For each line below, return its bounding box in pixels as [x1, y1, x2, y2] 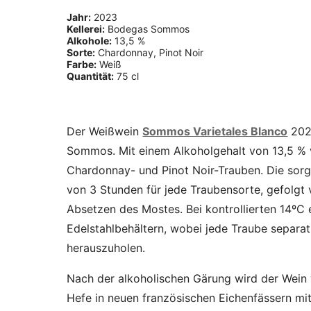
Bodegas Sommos [105, 22, 190, 35]
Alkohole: [67, 34, 112, 47]
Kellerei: [67, 22, 106, 35]
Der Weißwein [67, 124, 143, 138]
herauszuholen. [67, 240, 146, 255]
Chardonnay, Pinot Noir [95, 46, 204, 58]
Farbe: [67, 58, 97, 70]
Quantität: [67, 69, 115, 82]
